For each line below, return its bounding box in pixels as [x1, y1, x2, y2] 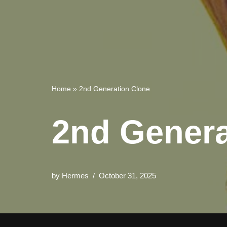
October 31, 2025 [99, 171, 156, 180]
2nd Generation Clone [79, 84, 150, 93]
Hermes [62, 171, 89, 180]
